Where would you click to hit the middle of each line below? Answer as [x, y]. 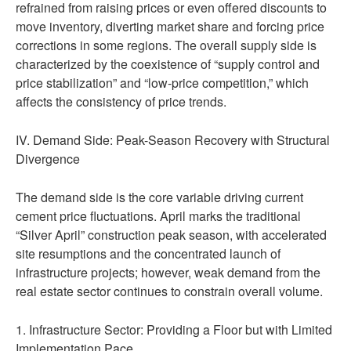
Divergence [48, 159]
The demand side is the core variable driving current [159, 197]
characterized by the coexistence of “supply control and [168, 64]
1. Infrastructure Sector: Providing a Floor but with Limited [174, 329]
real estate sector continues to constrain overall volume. [169, 291]
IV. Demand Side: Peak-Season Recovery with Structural [173, 140]
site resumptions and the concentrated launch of [148, 253]
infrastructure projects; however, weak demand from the [168, 272]
